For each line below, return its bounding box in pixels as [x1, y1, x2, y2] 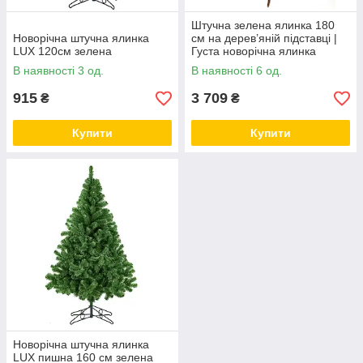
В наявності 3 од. [13, 64, 104, 77]
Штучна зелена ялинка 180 [191, 19, 335, 32]
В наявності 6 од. [191, 64, 282, 77]
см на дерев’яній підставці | [191, 32, 337, 45]
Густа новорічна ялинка [191, 45, 316, 58]
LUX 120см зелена [13, 45, 112, 58]
